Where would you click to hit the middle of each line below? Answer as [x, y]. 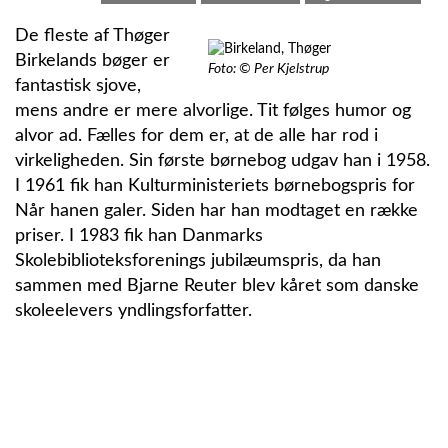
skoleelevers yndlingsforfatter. [133, 310]
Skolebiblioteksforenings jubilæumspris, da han [198, 260]
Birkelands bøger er [92, 60]
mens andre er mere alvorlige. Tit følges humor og [213, 110]
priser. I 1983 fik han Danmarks [139, 235]
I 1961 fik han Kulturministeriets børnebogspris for [215, 185]
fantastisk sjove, [78, 85]
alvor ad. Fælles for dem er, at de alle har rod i [196, 135]
